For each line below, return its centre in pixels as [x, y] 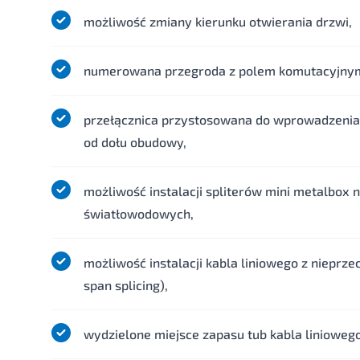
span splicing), [126, 285]
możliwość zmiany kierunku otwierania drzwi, [218, 21]
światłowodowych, [139, 213]
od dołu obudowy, [135, 142]
